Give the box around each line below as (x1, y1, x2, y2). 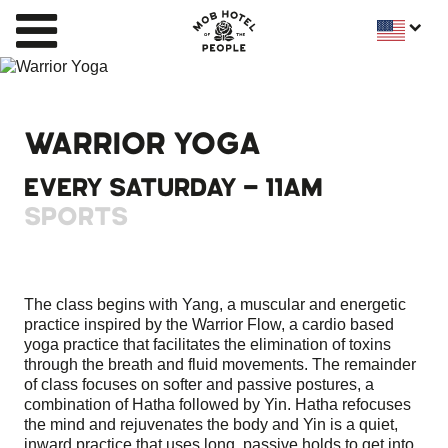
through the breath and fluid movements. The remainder (24, 356, 416, 374)
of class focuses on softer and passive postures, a (24, 376, 374, 394)
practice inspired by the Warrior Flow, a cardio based (24, 316, 394, 334)
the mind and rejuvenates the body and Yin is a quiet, (24, 416, 398, 434)
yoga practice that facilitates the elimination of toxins (24, 336, 391, 354)
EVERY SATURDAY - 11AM (24, 171, 323, 205)
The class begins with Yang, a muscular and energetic (24, 296, 406, 314)
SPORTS (24, 200, 128, 234)
